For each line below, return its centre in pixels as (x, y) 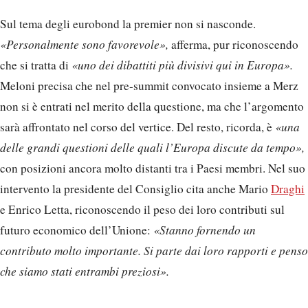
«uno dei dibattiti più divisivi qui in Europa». (182, 65)
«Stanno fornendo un (205, 230)
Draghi (288, 189)
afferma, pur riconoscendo (233, 45)
